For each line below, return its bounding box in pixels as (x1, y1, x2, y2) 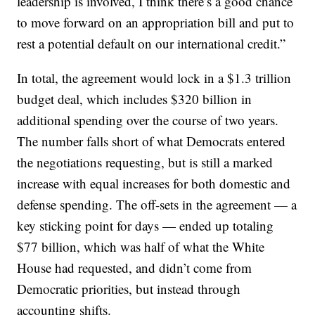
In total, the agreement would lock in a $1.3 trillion (17, 69, 292, 86)
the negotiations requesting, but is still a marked (17, 153, 274, 171)
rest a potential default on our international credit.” (17, 34, 286, 52)
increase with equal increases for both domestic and (17, 174, 291, 192)
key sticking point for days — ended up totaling (17, 217, 274, 234)
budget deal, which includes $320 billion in (17, 90, 252, 108)
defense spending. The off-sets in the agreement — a (17, 195, 297, 213)
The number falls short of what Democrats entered (17, 132, 286, 150)
